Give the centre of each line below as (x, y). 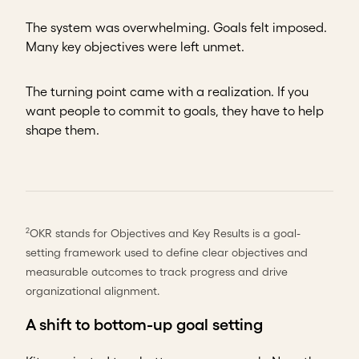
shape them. (63, 129)
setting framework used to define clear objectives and (167, 252)
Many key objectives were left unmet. (135, 46)
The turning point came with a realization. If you (167, 91)
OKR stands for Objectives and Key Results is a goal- (165, 233)
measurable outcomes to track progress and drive (157, 271)
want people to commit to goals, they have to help (175, 110)
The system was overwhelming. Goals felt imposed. (176, 27)
